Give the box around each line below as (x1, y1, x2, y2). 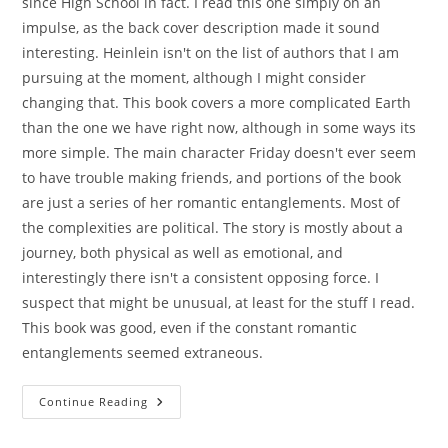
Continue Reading (39, 394, 149, 409)
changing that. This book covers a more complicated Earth (22, 93, 412, 112)
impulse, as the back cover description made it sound (22, 18, 381, 37)
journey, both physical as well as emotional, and (22, 243, 344, 262)
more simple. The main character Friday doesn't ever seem (22, 143, 417, 162)
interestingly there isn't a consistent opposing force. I (22, 268, 380, 287)
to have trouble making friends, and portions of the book (22, 168, 402, 187)
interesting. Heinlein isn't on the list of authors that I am (22, 43, 400, 62)
